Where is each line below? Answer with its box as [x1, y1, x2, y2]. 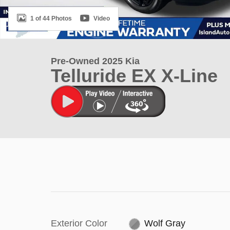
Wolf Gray [144, 218, 186, 228]
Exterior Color [51, 218, 107, 228]
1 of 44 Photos [30, 14, 72, 22]
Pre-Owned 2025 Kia [51, 56, 140, 66]
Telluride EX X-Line [51, 65, 218, 86]
